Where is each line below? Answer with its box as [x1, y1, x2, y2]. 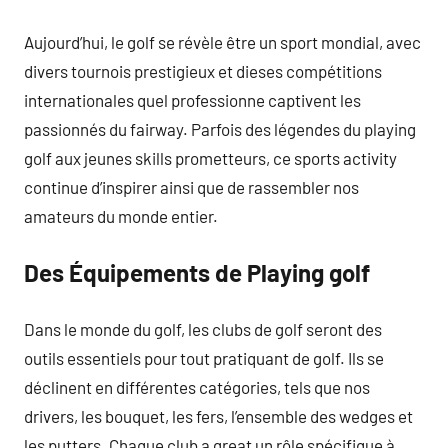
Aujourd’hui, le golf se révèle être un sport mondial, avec [24, 31, 421, 52]
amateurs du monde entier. [24, 205, 218, 226]
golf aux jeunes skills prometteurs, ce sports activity [24, 147, 397, 168]
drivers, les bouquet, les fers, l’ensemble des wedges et [24, 405, 413, 426]
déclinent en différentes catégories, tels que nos [24, 376, 370, 397]
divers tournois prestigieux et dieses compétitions [24, 60, 382, 81]
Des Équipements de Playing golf [24, 258, 370, 287]
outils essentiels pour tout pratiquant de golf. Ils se [24, 347, 384, 368]
